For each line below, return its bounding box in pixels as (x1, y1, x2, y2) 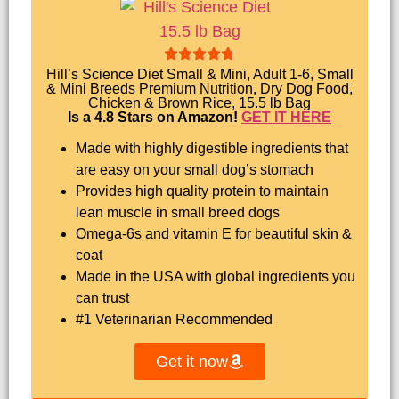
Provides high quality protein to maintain (76, 183, 329, 199)
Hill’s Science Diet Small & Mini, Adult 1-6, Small (45, 67, 354, 83)
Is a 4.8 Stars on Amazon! (68, 110, 241, 126)
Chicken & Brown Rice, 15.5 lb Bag (88, 95, 311, 111)
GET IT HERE (241, 110, 331, 126)
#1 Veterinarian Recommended (76, 311, 273, 327)
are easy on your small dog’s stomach (76, 161, 313, 177)
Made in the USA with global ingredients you (76, 268, 355, 284)
